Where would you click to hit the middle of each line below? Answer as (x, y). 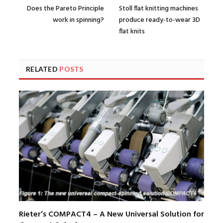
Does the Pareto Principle (65, 9)
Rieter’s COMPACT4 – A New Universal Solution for (111, 214)
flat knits (132, 32)
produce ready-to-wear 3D (160, 20)
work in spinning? (78, 20)
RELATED (43, 69)
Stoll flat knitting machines (159, 9)
